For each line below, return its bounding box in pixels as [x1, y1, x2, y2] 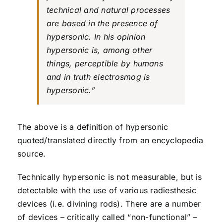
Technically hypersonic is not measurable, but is [17, 172, 202, 182]
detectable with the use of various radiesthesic [17, 185, 197, 196]
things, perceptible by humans [46, 58, 163, 69]
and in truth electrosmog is [46, 72, 150, 82]
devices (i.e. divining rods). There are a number [17, 199, 201, 209]
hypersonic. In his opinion [46, 32, 146, 42]
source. [17, 149, 46, 159]
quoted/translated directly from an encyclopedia [17, 135, 204, 146]
